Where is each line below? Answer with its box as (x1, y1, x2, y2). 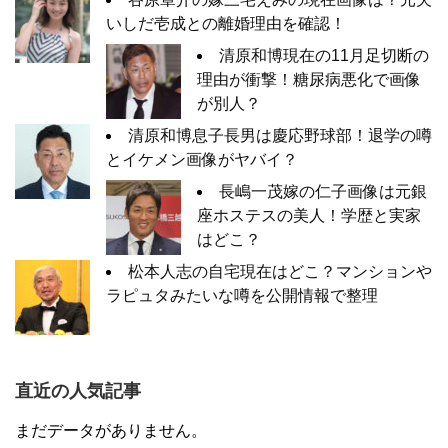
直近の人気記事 (15, 381, 141, 401)
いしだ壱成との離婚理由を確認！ (106, 15, 346, 32)
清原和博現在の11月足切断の (219, 47, 429, 64)
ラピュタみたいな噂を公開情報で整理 (106, 287, 378, 304)
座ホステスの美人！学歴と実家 (197, 207, 421, 224)
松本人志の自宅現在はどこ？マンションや (128, 263, 432, 280)
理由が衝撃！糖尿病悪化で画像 (197, 71, 421, 88)
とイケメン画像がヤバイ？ (106, 151, 298, 168)
